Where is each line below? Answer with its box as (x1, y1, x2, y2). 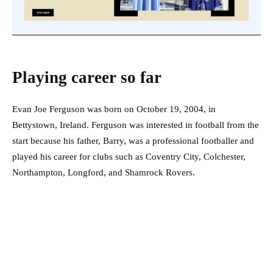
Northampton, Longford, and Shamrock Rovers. (12, 167, 195, 177)
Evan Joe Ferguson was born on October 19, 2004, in (12, 104, 216, 114)
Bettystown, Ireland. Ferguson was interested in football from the (12, 119, 259, 130)
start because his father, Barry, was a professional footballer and (12, 135, 254, 146)
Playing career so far (12, 68, 166, 87)
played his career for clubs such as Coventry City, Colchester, (12, 151, 246, 161)
